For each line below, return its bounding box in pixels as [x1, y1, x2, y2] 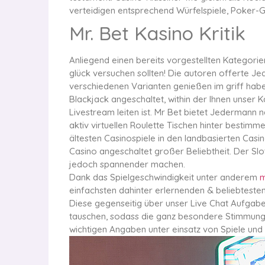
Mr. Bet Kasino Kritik [69, 21, 245, 45]
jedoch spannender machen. [69, 158, 185, 170]
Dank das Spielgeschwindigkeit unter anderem [69, 171, 260, 183]
